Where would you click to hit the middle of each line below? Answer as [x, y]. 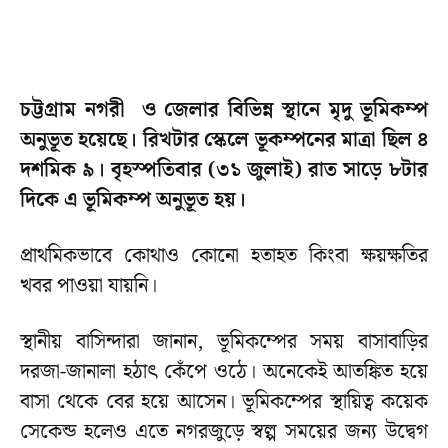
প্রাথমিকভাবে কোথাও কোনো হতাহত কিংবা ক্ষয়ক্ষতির [224, 256]
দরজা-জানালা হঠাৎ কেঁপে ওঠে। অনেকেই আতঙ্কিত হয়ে [224, 372]
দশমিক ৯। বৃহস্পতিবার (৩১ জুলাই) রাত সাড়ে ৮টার [224, 170]
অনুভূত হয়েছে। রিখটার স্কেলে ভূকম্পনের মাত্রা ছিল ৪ [224, 140]
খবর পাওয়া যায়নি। [88, 286]
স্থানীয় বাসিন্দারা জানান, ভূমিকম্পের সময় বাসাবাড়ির [224, 342]
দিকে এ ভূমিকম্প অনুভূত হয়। [133, 200]
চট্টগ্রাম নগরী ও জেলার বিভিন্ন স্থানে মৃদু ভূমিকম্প [224, 110]
